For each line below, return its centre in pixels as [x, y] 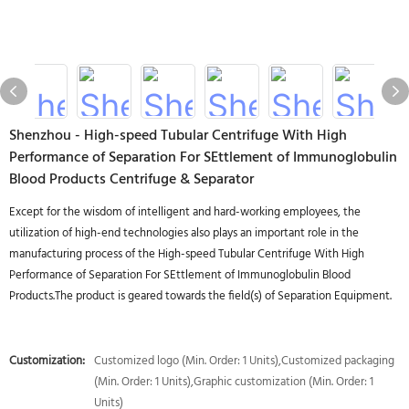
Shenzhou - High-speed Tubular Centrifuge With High [178, 136]
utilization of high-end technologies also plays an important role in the [184, 233]
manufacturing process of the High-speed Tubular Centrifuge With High [187, 254]
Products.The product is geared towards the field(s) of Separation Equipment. [200, 296]
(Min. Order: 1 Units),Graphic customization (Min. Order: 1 [234, 382]
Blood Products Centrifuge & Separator [131, 180]
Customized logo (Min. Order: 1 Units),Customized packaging [244, 361]
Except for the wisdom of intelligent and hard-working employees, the [185, 212]
